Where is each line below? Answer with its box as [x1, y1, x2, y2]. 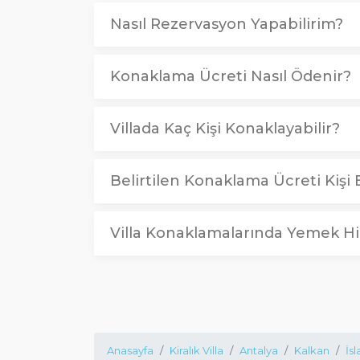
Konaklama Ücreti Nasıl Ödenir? [110, 67, 351, 85]
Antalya [239, 344, 278, 357]
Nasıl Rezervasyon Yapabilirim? [110, 15, 343, 33]
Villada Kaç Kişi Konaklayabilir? [110, 120, 340, 137]
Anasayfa [107, 344, 153, 357]
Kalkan [294, 344, 329, 357]
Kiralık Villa [170, 344, 223, 357]
